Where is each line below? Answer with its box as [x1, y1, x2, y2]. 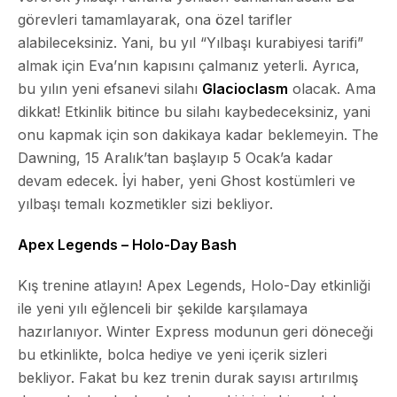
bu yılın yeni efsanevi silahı [18, 79, 202, 97]
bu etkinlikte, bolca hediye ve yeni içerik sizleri [18, 345, 327, 363]
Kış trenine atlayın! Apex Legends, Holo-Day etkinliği [18, 276, 370, 294]
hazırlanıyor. [18, 322, 106, 340]
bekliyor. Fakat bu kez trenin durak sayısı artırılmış [18, 368, 358, 386]
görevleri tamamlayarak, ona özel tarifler [18, 10, 292, 28]
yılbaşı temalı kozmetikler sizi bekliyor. [18, 194, 273, 213]
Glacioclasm [202, 79, 288, 97]
